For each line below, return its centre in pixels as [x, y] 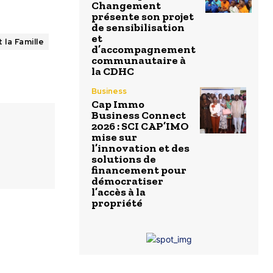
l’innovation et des [140, 148]
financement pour [139, 170]
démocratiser [127, 181]
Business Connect [139, 115]
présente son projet [143, 17]
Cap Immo [118, 105]
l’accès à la [119, 192]
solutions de [124, 159]
